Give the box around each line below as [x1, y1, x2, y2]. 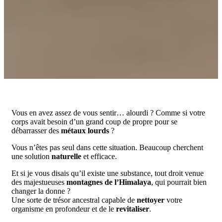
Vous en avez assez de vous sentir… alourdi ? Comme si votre [11, 109, 205, 117]
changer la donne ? [11, 187, 70, 195]
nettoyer [137, 196, 165, 204]
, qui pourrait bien [151, 178, 207, 186]
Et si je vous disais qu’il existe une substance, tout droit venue [11, 169, 204, 177]
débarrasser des [11, 126, 61, 135]
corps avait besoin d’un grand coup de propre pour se [11, 117, 177, 126]
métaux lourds [61, 126, 109, 135]
